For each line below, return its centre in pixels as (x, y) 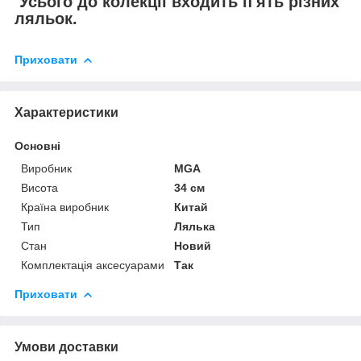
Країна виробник (65, 207)
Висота (39, 187)
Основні (37, 145)
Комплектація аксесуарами (93, 265)
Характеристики (66, 112)
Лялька (195, 226)
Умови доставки (66, 346)
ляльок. (46, 19)
